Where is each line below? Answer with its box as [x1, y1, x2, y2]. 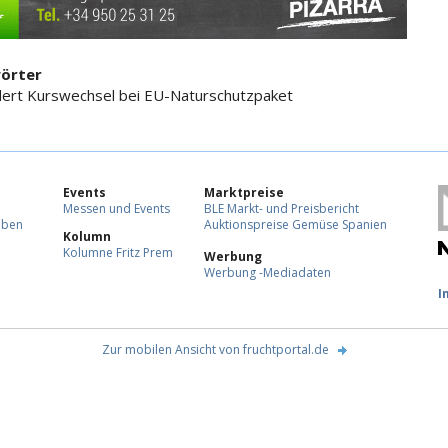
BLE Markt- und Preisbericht [204, 200, 359, 218]
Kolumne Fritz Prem [63, 244, 173, 262]
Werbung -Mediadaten [204, 264, 331, 282]
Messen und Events [63, 200, 170, 218]
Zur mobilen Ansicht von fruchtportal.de [101, 341, 329, 359]
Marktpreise [204, 184, 284, 202]
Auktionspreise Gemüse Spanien [204, 216, 387, 234]
